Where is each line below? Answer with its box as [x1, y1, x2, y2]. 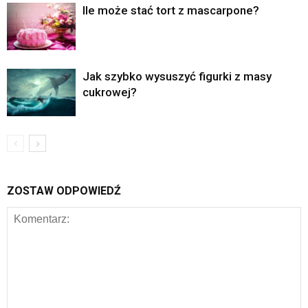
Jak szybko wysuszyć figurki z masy [82, 69, 272, 84]
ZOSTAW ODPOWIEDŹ [7, 184, 121, 198]
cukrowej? [82, 85, 137, 100]
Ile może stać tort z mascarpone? [82, 3, 259, 18]
